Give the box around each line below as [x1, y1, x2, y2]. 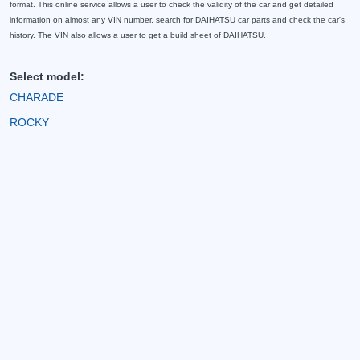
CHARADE [10, 91, 63, 104]
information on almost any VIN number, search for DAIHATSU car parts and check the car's [10, 15, 345, 24]
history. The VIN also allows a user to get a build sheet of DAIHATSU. [10, 31, 266, 39]
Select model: [10, 70, 84, 83]
